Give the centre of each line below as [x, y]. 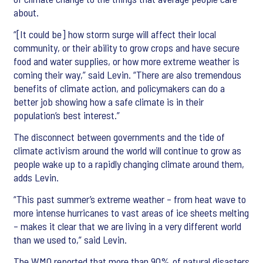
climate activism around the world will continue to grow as [127, 151]
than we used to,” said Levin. [70, 240]
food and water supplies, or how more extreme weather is [127, 61]
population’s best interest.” [67, 115]
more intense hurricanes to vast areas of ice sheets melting [131, 213]
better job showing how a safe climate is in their [109, 102]
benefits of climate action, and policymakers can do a [119, 88]
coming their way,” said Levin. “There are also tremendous [127, 75]
